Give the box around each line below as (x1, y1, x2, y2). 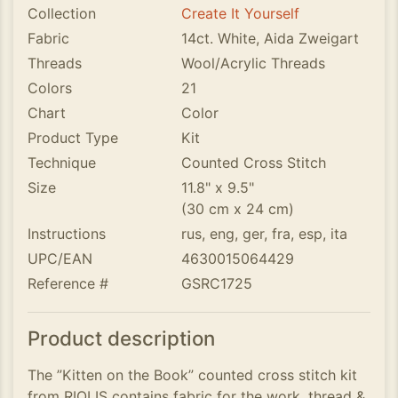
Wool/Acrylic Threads (181, 54, 326, 72)
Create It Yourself (181, 4, 300, 22)
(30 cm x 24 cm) (181, 200, 295, 218)
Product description (28, 326, 215, 350)
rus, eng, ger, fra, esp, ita (181, 225, 348, 243)
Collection (28, 4, 96, 22)
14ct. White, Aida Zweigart (181, 29, 360, 47)
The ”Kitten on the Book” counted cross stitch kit (28, 366, 357, 384)
